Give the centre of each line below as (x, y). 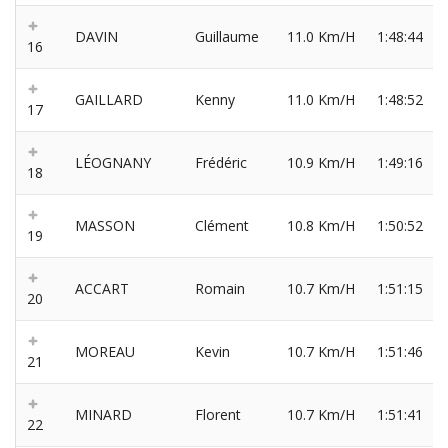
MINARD (103, 415)
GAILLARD (109, 100)
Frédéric (221, 163)
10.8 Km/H (321, 226)
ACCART (102, 289)
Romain (220, 289)
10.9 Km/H (321, 163)
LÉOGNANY (113, 163)
